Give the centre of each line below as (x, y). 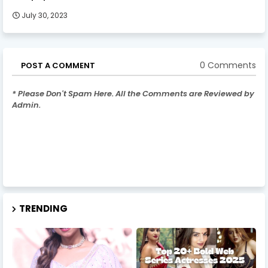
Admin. (26, 105)
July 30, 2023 (45, 15)
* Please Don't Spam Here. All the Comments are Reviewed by (133, 93)
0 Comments (228, 66)
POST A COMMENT (58, 65)
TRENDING (43, 208)
